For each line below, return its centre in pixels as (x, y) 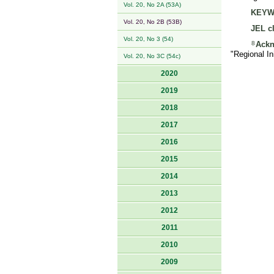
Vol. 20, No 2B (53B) (153, 22)
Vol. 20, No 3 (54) (148, 39)
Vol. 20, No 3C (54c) (152, 56)
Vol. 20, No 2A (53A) (152, 5)
